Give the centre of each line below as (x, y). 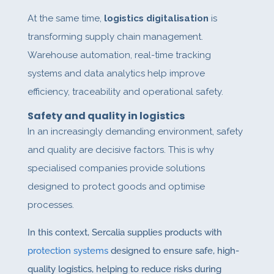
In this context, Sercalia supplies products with (124, 233)
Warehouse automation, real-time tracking (119, 55)
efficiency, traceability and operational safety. (125, 92)
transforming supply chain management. (115, 37)
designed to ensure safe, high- (173, 251)
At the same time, (65, 19)
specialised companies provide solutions (116, 168)
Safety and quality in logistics (106, 116)
